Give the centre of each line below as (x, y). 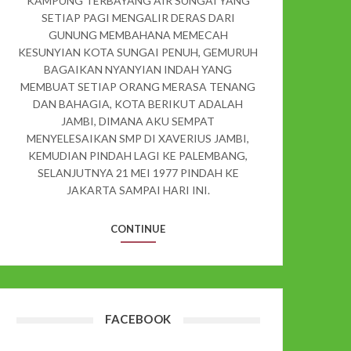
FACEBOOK (138, 319)
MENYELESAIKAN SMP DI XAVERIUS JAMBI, (138, 138)
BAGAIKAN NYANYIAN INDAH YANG (138, 69)
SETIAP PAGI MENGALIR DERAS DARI (138, 17)
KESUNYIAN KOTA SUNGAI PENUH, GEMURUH (138, 52)
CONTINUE (138, 228)
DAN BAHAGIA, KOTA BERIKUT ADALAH (138, 103)
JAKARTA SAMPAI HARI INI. (138, 190)
